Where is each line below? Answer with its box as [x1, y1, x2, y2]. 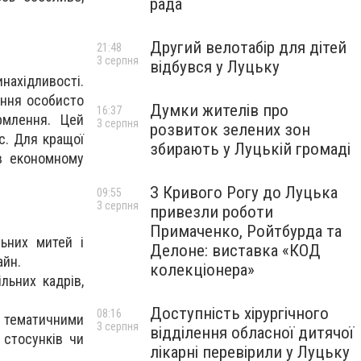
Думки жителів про [150, 101, 288, 120]
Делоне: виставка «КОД [150, 241, 321, 260]
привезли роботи [150, 202, 273, 222]
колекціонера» [150, 260, 255, 280]
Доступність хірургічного [150, 304, 329, 323]
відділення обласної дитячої [150, 323, 354, 342]
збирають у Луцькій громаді [150, 139, 351, 159]
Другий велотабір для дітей [150, 38, 346, 57]
